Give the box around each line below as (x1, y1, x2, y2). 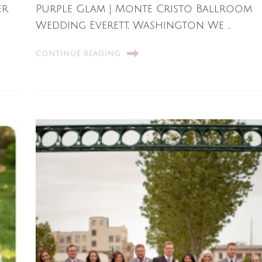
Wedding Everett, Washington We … (36, 19, 232, 32)
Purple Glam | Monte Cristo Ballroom (36, 3, 253, 15)
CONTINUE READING (36, 50, 122, 58)
